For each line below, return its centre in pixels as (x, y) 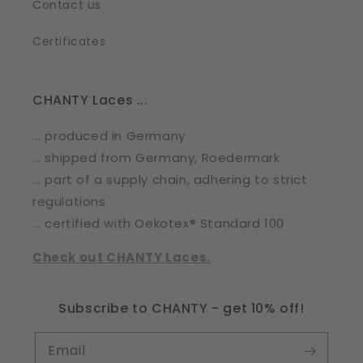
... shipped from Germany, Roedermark (156, 158)
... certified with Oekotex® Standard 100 (158, 223)
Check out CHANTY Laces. (122, 257)
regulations (69, 201)
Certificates (69, 41)
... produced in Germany (109, 136)
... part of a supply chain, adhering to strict (170, 179)
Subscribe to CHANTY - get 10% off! (181, 308)
